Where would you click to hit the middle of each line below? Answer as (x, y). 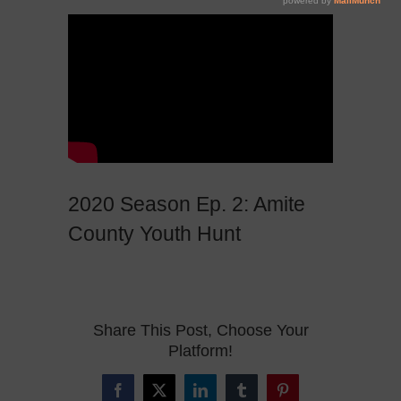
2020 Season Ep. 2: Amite (187, 205)
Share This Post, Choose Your (200, 331)
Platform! (200, 351)
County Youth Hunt (155, 234)
